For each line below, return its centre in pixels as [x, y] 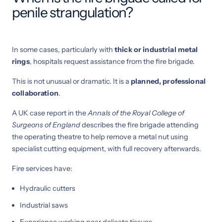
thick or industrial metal [156, 49]
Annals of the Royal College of [136, 113]
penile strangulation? [72, 12]
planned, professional [168, 81]
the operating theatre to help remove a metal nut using [100, 137]
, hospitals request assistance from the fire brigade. [112, 61]
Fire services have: [42, 168]
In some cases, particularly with [63, 49]
